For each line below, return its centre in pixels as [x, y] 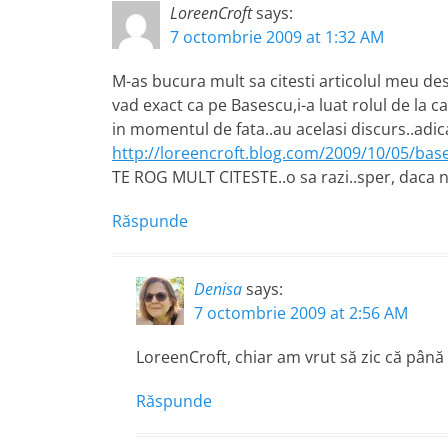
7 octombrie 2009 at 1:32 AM [277, 37]
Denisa [218, 289]
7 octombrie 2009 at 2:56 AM [301, 313]
